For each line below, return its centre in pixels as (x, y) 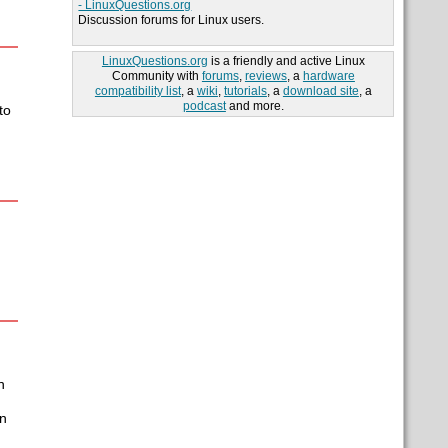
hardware (328, 76)
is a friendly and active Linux (286, 61)
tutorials (245, 91)
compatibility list (137, 91)
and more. (254, 106)
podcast (204, 106)
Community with (156, 76)
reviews (265, 76)
